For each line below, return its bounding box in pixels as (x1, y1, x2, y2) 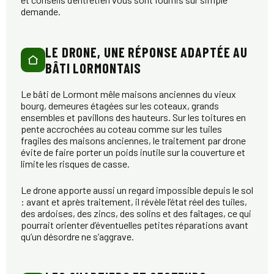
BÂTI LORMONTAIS (45, 60, 142, 76)
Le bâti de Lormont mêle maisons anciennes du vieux (21, 88, 236, 100)
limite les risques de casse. (21, 158, 130, 170)
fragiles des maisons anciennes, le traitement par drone (21, 135, 246, 147)
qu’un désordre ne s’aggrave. (21, 231, 134, 243)
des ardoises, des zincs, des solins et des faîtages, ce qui (21, 207, 251, 220)
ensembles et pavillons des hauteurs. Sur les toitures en (21, 111, 246, 124)
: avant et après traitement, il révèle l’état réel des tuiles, (21, 196, 247, 208)
